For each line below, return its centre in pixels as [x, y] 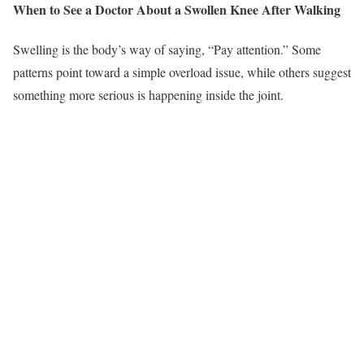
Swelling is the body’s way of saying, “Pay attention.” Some [167, 49]
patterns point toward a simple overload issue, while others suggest [182, 71]
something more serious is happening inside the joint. [148, 94]
